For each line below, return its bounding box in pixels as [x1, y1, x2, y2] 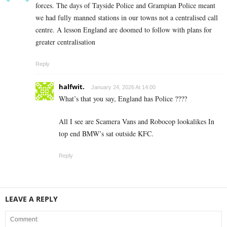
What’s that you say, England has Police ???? [59, 93, 187, 103]
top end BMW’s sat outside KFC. [59, 128, 154, 138]
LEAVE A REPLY [5, 194, 58, 204]
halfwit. [59, 82, 85, 91]
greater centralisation [35, 36, 95, 47]
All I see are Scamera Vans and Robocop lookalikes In [59, 116, 214, 126]
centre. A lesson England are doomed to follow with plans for [35, 24, 212, 34]
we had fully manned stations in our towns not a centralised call [35, 12, 218, 22]
